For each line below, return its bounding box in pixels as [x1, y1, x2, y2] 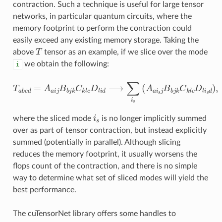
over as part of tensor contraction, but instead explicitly [12, 126, 207, 134]
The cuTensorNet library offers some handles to [12, 209, 176, 218]
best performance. [12, 185, 76, 194]
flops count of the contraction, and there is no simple [12, 162, 197, 170]
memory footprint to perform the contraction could [12, 24, 192, 32]
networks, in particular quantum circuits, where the [12, 12, 192, 20]
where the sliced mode [12, 114, 93, 122]
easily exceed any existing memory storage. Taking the [12, 36, 199, 44]
